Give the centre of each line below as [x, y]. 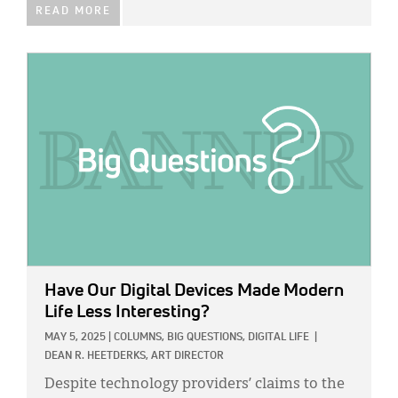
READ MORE [73, 12]
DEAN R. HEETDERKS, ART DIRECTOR [134, 357]
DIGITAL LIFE [279, 338]
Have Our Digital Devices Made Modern [194, 291]
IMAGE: [47, 63]
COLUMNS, [139, 338]
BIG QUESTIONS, [206, 338]
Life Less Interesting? [127, 312]
